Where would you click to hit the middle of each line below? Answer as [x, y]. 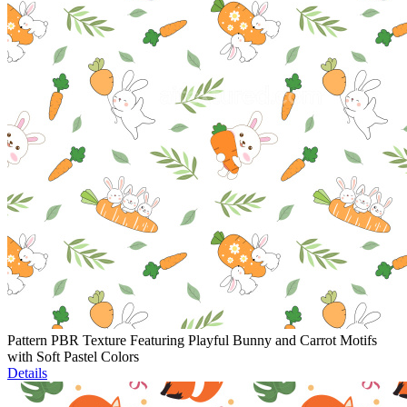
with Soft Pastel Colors [73, 357]
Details [27, 373]
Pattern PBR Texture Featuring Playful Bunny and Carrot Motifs [192, 341]
